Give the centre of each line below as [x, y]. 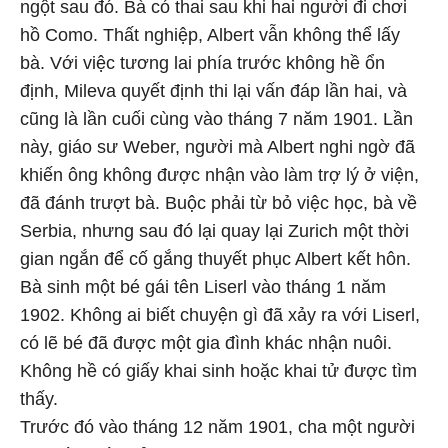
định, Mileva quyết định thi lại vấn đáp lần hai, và [213, 91]
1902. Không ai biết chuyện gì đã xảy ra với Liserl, [220, 315]
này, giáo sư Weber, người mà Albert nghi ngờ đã [217, 147]
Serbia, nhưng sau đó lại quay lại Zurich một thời [214, 231]
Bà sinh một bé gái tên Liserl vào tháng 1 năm [203, 287]
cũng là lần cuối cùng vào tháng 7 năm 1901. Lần [216, 119]
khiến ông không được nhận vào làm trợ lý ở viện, [219, 175]
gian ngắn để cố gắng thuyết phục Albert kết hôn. [215, 259]
